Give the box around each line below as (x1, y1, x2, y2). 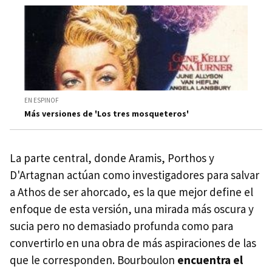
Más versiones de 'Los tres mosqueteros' (24, 108, 189, 120)
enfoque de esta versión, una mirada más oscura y (10, 202, 254, 217)
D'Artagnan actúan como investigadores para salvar (10, 168, 259, 183)
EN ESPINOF (24, 96, 59, 105)
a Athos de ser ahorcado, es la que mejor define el (10, 185, 253, 200)
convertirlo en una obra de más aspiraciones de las (10, 236, 256, 251)
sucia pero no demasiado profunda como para (10, 219, 233, 234)
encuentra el (177, 253, 243, 268)
